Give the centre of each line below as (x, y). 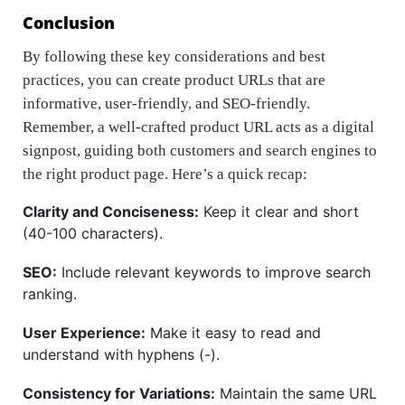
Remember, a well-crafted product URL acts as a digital (198, 127)
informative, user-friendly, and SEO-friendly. (166, 104)
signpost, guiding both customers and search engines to (200, 151)
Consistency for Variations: (119, 394)
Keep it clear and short (279, 212)
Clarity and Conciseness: (111, 212)
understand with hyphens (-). (121, 355)
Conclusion (69, 22)
